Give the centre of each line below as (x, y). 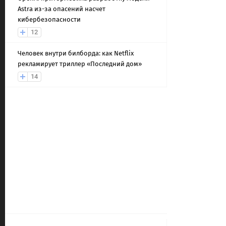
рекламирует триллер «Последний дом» (80, 64)
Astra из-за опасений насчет (62, 9)
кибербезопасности (49, 19)
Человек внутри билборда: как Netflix (76, 53)
